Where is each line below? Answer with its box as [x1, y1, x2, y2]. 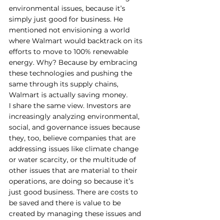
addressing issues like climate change [9, 144, 140, 153]
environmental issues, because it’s [9, 3, 127, 13]
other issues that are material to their [9, 165, 139, 175]
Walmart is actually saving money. [9, 90, 130, 99]
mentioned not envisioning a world [9, 25, 132, 34]
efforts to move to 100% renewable [9, 47, 130, 56]
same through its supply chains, [9, 79, 120, 88]
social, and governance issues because [9, 122, 142, 132]
